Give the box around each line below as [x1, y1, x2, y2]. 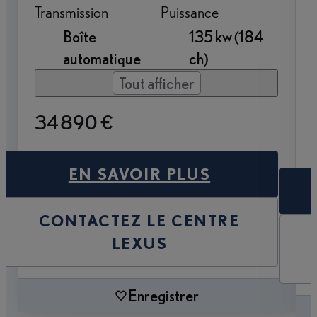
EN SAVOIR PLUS [68, 164, 211, 184]
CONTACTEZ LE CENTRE [39, 211, 240, 231]
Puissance [161, 2, 219, 22]
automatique [63, 49, 141, 69]
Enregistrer [128, 286, 199, 306]
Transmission [35, 2, 108, 22]
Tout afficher [118, 74, 195, 93]
